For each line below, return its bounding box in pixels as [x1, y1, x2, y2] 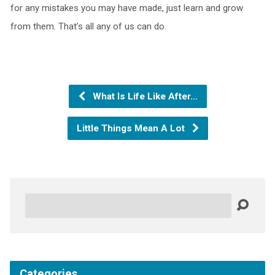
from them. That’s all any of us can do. [10, 20, 166, 32]
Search [24, 194, 53, 206]
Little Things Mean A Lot [76, 122, 187, 134]
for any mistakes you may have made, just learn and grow [10, 2, 243, 14]
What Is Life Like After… [90, 90, 198, 102]
